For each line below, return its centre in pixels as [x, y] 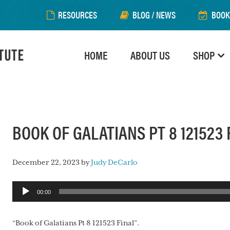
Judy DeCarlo [114, 162]
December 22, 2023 [46, 162]
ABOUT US [150, 55]
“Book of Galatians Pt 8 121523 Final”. [76, 223]
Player [23, 201]
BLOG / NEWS [154, 15]
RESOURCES [78, 15]
